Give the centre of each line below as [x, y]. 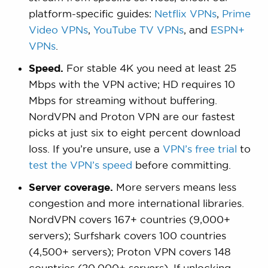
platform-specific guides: [91, 13]
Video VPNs [58, 29]
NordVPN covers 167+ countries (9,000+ [129, 219]
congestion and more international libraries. [136, 203]
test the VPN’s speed [80, 165]
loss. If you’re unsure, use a [95, 148]
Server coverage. [71, 187]
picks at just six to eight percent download [134, 132]
